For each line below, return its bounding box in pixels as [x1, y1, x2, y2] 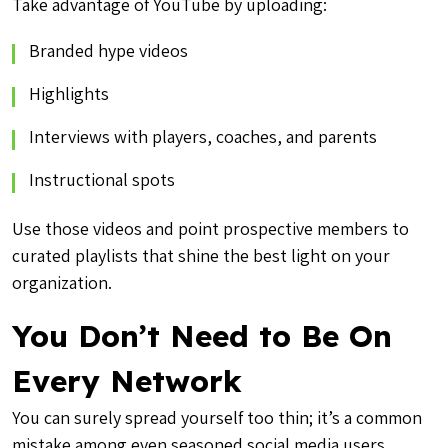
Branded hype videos [29, 39, 188, 62]
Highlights [29, 82, 109, 105]
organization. [12, 271, 116, 294]
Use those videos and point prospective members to [12, 217, 409, 240]
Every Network [12, 362, 242, 400]
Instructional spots [29, 168, 175, 191]
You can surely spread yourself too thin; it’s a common [12, 406, 422, 429]
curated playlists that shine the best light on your [12, 244, 390, 267]
